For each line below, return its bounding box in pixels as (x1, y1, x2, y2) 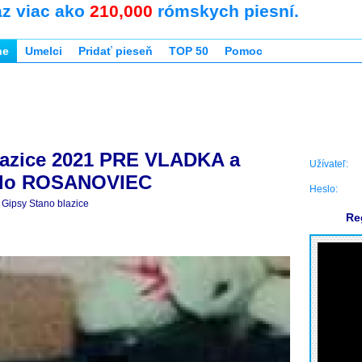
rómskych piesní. (153, 2, 299, 20)
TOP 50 (169, 44, 208, 57)
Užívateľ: (309, 158, 348, 170)
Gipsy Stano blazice (2, 198, 89, 209)
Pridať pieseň (78, 44, 153, 57)
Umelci (25, 44, 62, 57)
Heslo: (309, 183, 338, 195)
